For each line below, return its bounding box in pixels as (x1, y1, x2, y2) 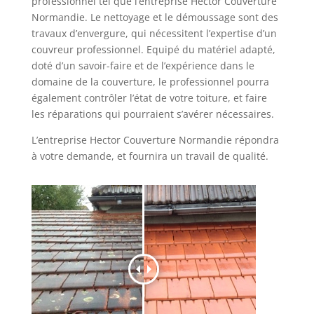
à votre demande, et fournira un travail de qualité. (31, 149, 268, 163)
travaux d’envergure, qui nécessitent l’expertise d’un (31, 27, 277, 40)
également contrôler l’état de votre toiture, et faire (31, 91, 267, 104)
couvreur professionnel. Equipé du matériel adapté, (31, 43, 275, 56)
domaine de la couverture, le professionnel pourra (31, 75, 269, 88)
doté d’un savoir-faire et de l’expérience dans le (31, 59, 254, 72)
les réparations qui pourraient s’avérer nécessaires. (31, 107, 274, 121)
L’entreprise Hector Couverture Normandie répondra (31, 133, 279, 146)
